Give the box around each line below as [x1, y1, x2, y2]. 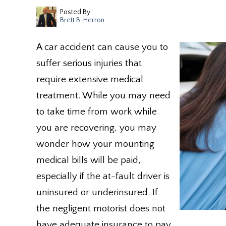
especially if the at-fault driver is [36, 171, 169, 182]
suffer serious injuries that [36, 58, 142, 69]
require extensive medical [36, 74, 143, 85]
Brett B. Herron [60, 16, 104, 24]
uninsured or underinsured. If [36, 187, 158, 198]
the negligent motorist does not [36, 203, 165, 214]
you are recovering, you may [36, 123, 156, 133]
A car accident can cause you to [36, 42, 168, 52]
